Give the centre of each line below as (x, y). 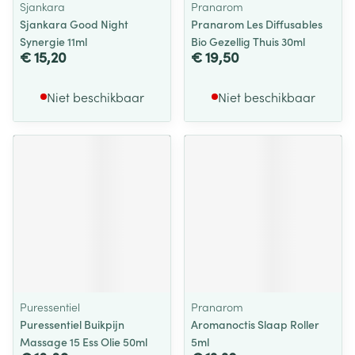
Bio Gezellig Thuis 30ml (248, 41)
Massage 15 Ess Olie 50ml (84, 342)
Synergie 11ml (53, 41)
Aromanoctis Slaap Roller (255, 324)
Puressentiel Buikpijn (72, 324)
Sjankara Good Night (74, 24)
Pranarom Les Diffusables (257, 24)
